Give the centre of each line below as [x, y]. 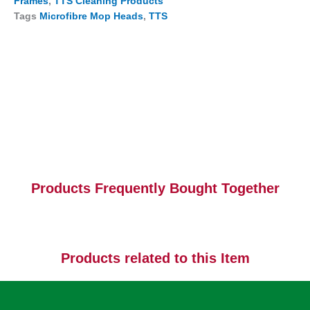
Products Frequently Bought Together [155, 188]
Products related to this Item [155, 258]
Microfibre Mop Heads [91, 16]
